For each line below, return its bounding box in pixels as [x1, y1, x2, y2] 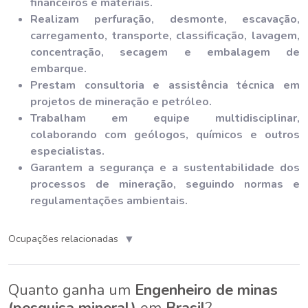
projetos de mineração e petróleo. [30, 93, 212, 109]
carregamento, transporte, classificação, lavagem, [30, 27, 300, 43]
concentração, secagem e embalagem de [30, 44, 300, 60]
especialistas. [30, 143, 104, 159]
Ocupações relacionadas [8, 232, 118, 246]
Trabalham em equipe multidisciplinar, [30, 110, 300, 126]
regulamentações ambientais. [30, 192, 188, 208]
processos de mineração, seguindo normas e [30, 176, 300, 192]
